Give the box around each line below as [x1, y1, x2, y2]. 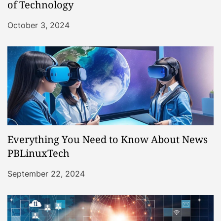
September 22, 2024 [7, 168, 85, 179]
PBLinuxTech [7, 146, 70, 160]
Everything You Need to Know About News [7, 132, 208, 146]
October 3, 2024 [7, 20, 70, 30]
